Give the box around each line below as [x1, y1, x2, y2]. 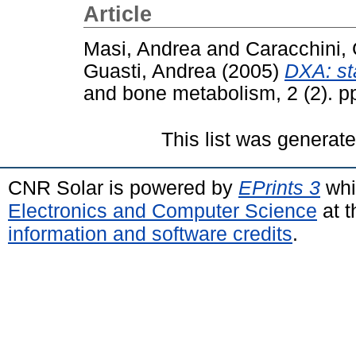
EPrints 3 [238, 176, 320, 199]
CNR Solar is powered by [8, 176, 238, 199]
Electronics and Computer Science [8, 199, 317, 222]
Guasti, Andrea [83, 60, 216, 82]
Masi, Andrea [83, 37, 201, 60]
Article [83, 2, 152, 26]
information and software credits [8, 222, 292, 245]
